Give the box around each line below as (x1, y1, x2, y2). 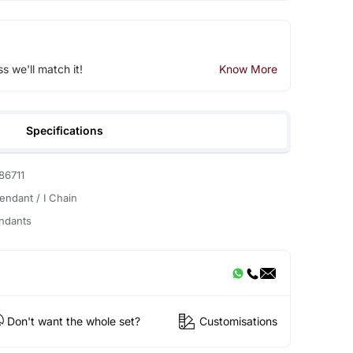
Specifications (26, 123, 104, 137)
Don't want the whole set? (6, 314, 140, 328)
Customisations (199, 314, 277, 328)
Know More (218, 62, 277, 76)
